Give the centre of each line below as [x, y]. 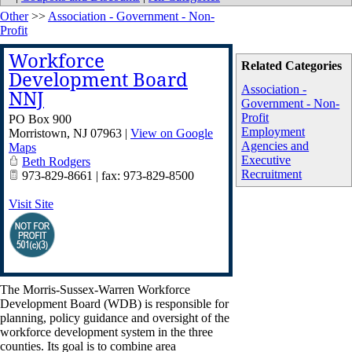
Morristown [38, 133]
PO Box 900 [40, 119]
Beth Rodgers [56, 161]
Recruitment [272, 174]
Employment [273, 132]
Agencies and [275, 146]
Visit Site [31, 204]
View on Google [172, 133]
